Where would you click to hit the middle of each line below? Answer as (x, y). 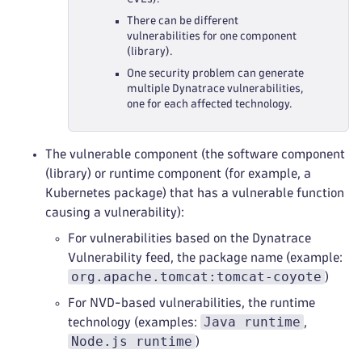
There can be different (183, 21)
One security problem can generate (215, 73)
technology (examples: (134, 322)
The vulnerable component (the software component (195, 154)
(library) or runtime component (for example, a (178, 173)
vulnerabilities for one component (212, 36)
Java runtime (252, 322)
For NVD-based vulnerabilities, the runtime (192, 303)
